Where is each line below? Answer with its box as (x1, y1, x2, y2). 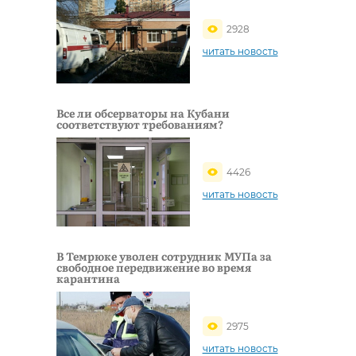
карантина (56, 269, 120, 286)
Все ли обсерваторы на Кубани (56, 104, 230, 121)
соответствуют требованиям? (56, 115, 223, 132)
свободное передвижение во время (56, 258, 251, 275)
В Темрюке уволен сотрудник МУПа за (56, 247, 272, 264)
